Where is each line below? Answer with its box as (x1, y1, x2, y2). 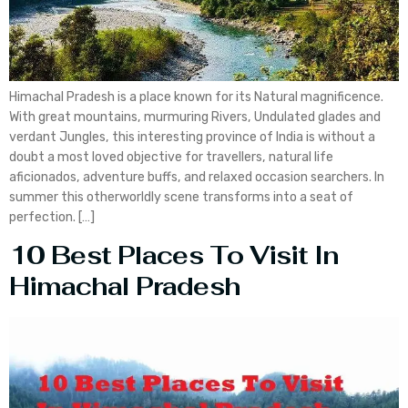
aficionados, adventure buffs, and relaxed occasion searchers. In (9, 168, 384, 185)
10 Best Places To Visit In (9, 240, 339, 272)
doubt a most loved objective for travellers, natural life (9, 148, 333, 165)
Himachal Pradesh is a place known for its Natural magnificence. (9, 88, 383, 105)
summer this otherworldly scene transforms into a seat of (9, 189, 353, 205)
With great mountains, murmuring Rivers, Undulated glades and (9, 108, 381, 125)
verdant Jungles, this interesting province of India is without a (9, 128, 375, 145)
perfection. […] (9, 209, 95, 225)
